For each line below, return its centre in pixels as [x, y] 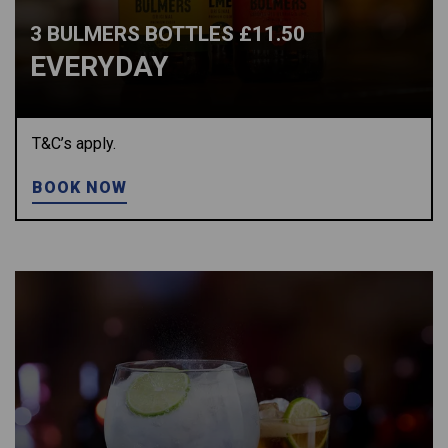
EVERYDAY [99, 66]
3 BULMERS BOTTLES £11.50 [167, 34]
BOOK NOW [80, 187]
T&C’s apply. [74, 143]
